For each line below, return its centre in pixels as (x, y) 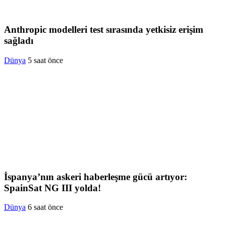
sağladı (19, 41)
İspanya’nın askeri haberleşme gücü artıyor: (96, 177)
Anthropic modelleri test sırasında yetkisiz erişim (104, 30)
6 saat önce (45, 207)
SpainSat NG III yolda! (52, 188)
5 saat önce (45, 60)
